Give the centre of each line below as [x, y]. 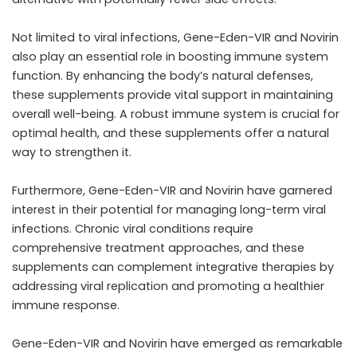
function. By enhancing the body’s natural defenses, [163, 76]
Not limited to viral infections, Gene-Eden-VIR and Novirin [175, 38]
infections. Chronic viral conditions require [133, 229]
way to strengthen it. [72, 153]
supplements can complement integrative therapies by [173, 267]
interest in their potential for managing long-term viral [169, 210]
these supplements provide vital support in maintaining [173, 95]
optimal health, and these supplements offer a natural [171, 133]
